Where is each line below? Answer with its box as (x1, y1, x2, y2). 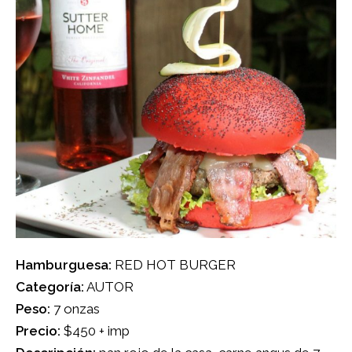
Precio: (16, 322, 60, 339)
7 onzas (50, 300, 100, 317)
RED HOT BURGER (112, 256, 236, 273)
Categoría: (16, 278, 84, 295)
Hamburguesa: (16, 256, 112, 273)
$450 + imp (60, 322, 130, 339)
